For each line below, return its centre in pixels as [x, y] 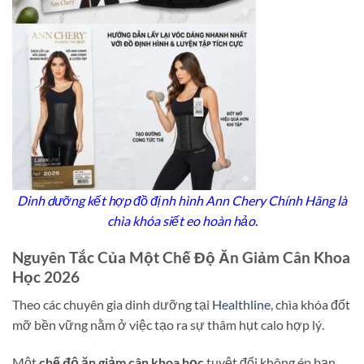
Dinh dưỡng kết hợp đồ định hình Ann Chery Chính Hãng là [182, 200]
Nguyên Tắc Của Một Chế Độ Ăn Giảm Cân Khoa [181, 257]
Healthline [241, 305]
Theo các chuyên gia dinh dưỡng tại [112, 305]
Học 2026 [46, 276]
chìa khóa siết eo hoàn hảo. [182, 220]
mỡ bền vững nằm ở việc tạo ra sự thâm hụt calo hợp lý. [168, 325]
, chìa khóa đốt [310, 305]
